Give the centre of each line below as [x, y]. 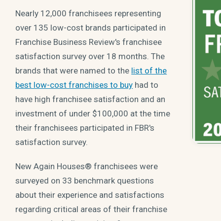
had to [146, 85]
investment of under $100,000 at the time [93, 114]
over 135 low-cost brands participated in [91, 28]
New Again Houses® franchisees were [87, 166]
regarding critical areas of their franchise [92, 209]
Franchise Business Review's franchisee [89, 42]
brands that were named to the [74, 71]
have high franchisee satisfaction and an [91, 99]
